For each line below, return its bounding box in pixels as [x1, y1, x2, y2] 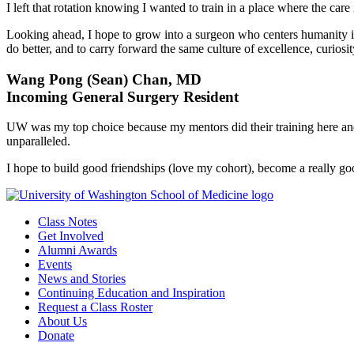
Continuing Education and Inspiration [38, 286, 225, 300]
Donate [38, 329, 74, 343]
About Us [38, 314, 87, 329]
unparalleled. [6, 134, 70, 149]
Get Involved [38, 229, 104, 243]
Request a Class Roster [38, 300, 153, 314]
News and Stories [38, 272, 126, 286]
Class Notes [38, 215, 97, 229]
